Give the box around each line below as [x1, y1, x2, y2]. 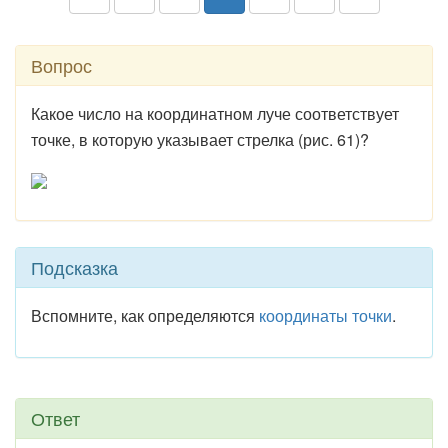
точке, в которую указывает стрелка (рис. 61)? [31, 128, 369, 151]
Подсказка [31, 254, 118, 280]
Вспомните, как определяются [31, 304, 259, 327]
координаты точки [259, 304, 392, 327]
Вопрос [31, 52, 92, 78]
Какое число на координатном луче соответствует [31, 102, 399, 125]
